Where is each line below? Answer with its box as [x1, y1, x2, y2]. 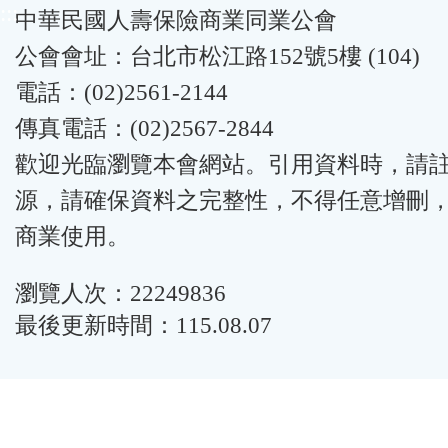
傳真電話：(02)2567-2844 [15, 116, 274, 141]
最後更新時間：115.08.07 [15, 312, 272, 338]
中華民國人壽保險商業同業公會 [15, 8, 337, 33]
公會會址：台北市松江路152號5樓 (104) [15, 44, 420, 69]
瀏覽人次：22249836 [15, 280, 226, 306]
